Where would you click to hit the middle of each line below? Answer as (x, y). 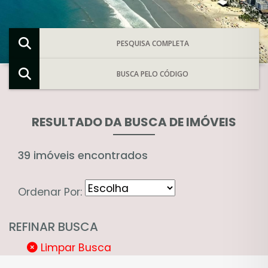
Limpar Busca (74, 247)
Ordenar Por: (51, 192)
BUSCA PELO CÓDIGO (153, 74)
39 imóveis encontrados (83, 155)
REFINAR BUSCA (54, 226)
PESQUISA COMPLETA (153, 43)
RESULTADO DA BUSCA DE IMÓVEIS (134, 122)
